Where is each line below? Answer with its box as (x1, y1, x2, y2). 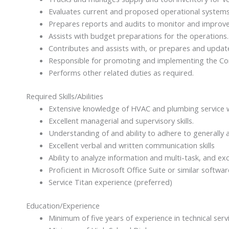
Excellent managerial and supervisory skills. (48, 115, 194, 126)
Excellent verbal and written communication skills (48, 140, 215, 150)
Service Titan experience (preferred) (48, 176, 172, 187)
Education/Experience (26, 200, 100, 211)
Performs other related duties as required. (48, 67, 194, 78)
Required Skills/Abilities (26, 90, 104, 101)
